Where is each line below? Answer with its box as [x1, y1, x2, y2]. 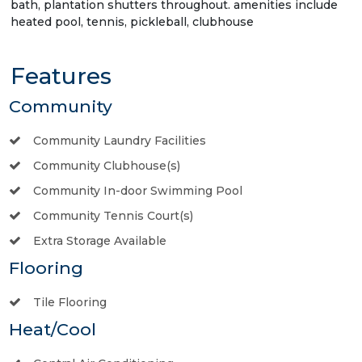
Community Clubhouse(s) [33, 158, 180, 173]
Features [11, 61, 112, 90]
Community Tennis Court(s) [33, 208, 193, 223]
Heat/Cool [9, 318, 96, 339]
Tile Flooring [33, 294, 107, 309]
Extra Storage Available [33, 233, 166, 248]
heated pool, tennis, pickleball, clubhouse [11, 14, 254, 29]
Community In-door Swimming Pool [33, 183, 242, 198]
